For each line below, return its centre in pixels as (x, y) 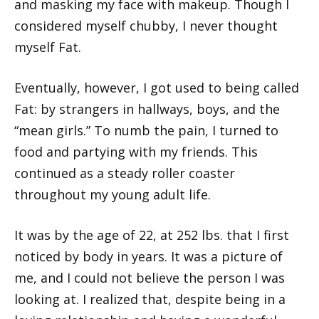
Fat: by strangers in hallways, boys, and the (147, 109)
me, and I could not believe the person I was (150, 277)
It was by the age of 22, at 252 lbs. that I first (152, 235)
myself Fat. (48, 47)
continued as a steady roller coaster (125, 173)
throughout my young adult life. (113, 194)
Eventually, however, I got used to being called (157, 87)
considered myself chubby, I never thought (146, 25)
